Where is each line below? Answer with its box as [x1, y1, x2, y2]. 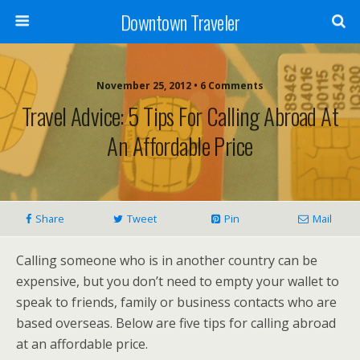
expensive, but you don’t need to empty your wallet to [16, 272, 339, 290]
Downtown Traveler [120, 7, 240, 36]
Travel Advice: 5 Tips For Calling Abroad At [21, 99, 339, 133]
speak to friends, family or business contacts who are [16, 293, 337, 311]
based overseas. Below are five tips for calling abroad [16, 314, 336, 332]
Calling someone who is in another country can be [16, 252, 317, 269]
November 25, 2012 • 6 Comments [96, 79, 264, 92]
